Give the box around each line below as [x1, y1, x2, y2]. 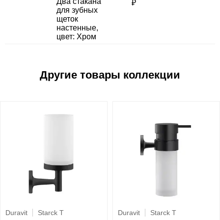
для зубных [56, 6, 98, 15]
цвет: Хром [56, 32, 96, 41]
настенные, [56, 24, 98, 32]
